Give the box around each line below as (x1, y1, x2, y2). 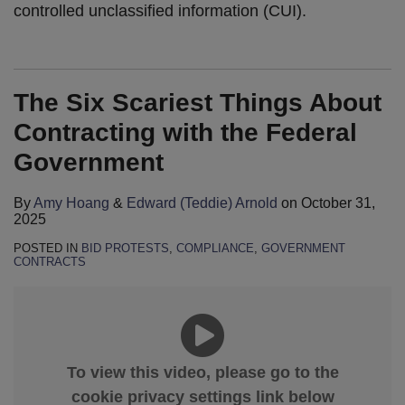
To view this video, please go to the (66, 363, 339, 381)
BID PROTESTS (81, 241, 169, 256)
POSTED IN (14, 241, 81, 256)
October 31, (301, 195, 375, 212)
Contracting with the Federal (14, 118, 357, 147)
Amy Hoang (33, 195, 109, 212)
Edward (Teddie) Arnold (127, 195, 278, 212)
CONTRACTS (14, 255, 86, 269)
